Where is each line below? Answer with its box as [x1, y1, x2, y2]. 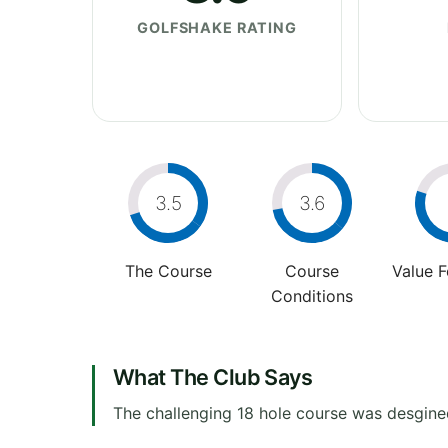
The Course [124, 260, 212, 281]
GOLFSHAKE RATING [137, 18, 297, 36]
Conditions [270, 285, 353, 306]
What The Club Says [113, 363, 313, 390]
